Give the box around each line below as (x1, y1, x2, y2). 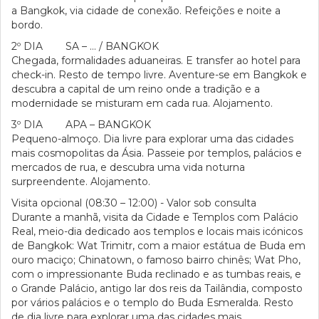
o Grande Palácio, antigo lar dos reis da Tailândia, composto (11, 282, 303, 295)
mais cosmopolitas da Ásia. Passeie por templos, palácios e (11, 147, 302, 159)
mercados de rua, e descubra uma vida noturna (11, 161, 245, 174)
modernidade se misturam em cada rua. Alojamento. (11, 97, 273, 110)
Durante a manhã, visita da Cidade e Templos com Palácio (11, 211, 298, 224)
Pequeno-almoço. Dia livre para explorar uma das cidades (11, 132, 293, 145)
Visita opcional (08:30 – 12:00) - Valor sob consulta (11, 197, 256, 209)
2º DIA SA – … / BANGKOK (11, 40, 170, 53)
